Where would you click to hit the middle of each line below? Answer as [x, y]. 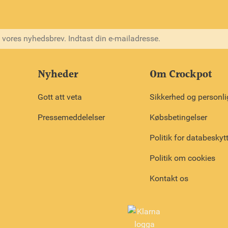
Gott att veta [60, 97]
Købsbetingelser [178, 117]
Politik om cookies [182, 158]
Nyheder [58, 75]
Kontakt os [169, 178]
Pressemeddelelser [71, 117]
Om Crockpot [181, 75]
